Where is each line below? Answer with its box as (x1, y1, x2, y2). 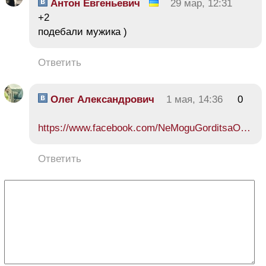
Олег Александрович (47, 93, 154, 105)
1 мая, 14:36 (166, 93, 223, 105)
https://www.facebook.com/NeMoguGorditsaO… (38, 122, 251, 134)
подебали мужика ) (38, 26, 127, 37)
